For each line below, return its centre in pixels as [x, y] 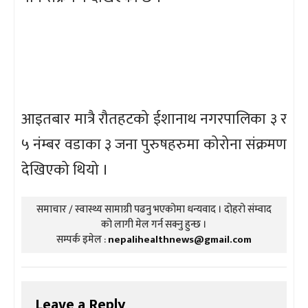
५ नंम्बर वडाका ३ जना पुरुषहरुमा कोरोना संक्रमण [154, 144]
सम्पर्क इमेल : [82, 239]
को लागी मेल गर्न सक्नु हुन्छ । [154, 224]
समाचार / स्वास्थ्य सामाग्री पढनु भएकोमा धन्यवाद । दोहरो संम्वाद [154, 209]
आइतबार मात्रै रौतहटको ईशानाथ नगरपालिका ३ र [154, 119]
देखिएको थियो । [65, 170]
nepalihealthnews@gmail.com [180, 239]
